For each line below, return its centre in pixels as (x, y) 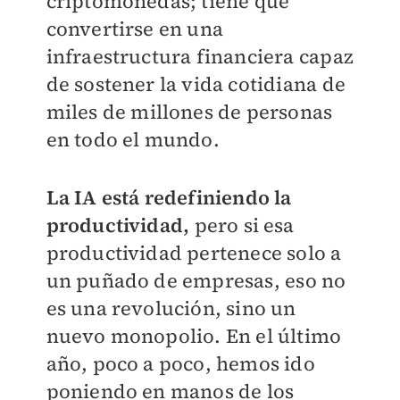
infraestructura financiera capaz (200, 56)
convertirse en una (135, 28)
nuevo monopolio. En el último (194, 335)
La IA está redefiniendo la (169, 197)
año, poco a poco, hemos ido (180, 363)
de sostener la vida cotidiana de (196, 83)
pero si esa (244, 225)
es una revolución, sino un (171, 308)
